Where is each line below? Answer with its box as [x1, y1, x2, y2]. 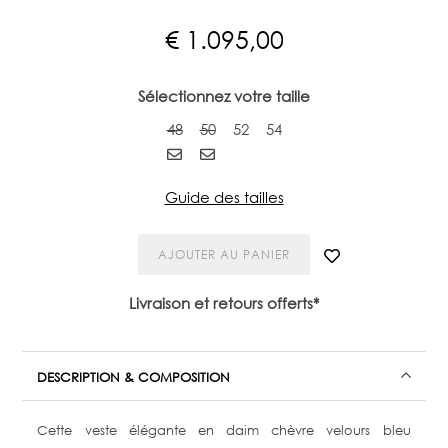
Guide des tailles [164, 188, 284, 206]
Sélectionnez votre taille [138, 87, 310, 105]
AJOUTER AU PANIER [158, 247, 290, 262]
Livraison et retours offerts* [129, 294, 319, 312]
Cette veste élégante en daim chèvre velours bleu [37, 422, 411, 438]
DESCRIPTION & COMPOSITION [37, 369, 231, 385]
